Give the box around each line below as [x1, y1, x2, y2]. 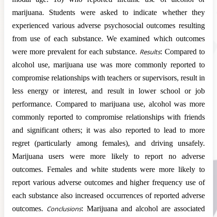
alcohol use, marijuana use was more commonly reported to [12, 60, 205, 69]
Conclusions [46, 204, 81, 213]
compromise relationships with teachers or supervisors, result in [12, 73, 205, 82]
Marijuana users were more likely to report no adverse [12, 152, 205, 160]
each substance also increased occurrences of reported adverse [12, 191, 205, 200]
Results [139, 47, 160, 56]
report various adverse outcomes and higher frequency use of [12, 178, 205, 186]
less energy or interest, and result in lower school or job [12, 86, 205, 95]
